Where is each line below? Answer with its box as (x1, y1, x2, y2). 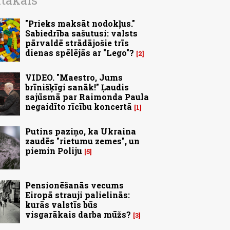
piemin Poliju (25, 145, 82, 157)
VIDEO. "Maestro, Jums (25, 72, 123, 83)
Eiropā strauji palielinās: (25, 189, 130, 201)
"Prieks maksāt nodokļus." (25, 18, 135, 29)
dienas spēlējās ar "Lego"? (25, 47, 134, 59)
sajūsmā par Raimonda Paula (25, 91, 149, 103)
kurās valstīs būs (25, 199, 98, 210)
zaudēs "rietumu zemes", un (25, 136, 140, 147)
